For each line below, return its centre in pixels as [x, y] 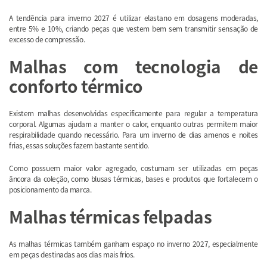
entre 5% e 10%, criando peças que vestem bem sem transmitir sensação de [133, 29]
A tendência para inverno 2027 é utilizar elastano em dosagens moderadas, [133, 18]
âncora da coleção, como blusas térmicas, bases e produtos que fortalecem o [133, 179]
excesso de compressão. [47, 39]
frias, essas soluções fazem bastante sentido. [79, 145]
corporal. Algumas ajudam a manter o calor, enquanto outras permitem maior [133, 124]
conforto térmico [76, 86]
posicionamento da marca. [50, 190]
